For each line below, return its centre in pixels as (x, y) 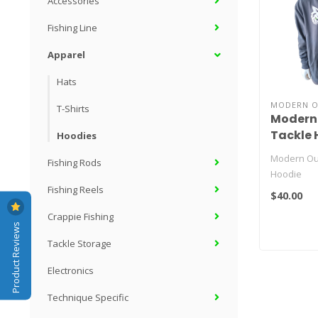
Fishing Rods (75, 163)
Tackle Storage (79, 243)
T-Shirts (73, 109)
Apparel (66, 55)
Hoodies (77, 136)
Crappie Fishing (81, 216)
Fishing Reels (76, 190)
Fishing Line (72, 28)
